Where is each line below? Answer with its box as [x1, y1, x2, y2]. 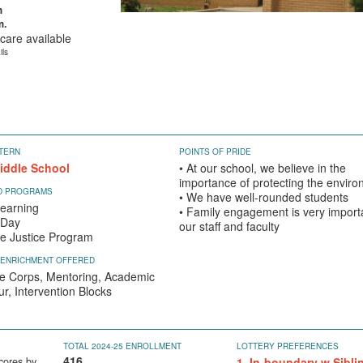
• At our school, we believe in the [178, 160, 346, 176]
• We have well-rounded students [178, 189, 348, 205]
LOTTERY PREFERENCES [236, 340, 339, 352]
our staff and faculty [178, 218, 280, 234]
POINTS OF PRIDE [178, 146, 251, 157]
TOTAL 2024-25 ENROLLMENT [63, 340, 182, 352]
